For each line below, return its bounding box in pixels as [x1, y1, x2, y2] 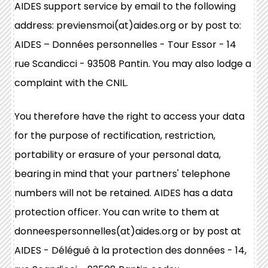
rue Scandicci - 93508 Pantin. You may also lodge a [14, 57, 251, 71]
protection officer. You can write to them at [14, 205, 220, 219]
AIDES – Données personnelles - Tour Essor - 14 [14, 38, 236, 51]
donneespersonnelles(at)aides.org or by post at [14, 224, 241, 238]
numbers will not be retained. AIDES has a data [14, 186, 233, 200]
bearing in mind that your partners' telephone [14, 167, 230, 181]
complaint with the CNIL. [14, 76, 128, 90]
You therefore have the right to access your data [14, 109, 245, 123]
